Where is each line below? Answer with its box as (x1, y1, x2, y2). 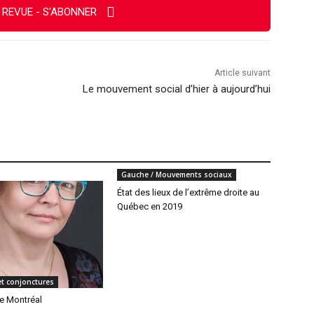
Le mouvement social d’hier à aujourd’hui (82, 83, 271, 96)
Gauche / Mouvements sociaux (121, 170, 233, 180)
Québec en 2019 (117, 201, 183, 212)
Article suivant (214, 68, 271, 78)
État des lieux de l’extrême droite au (117, 187, 260, 198)
